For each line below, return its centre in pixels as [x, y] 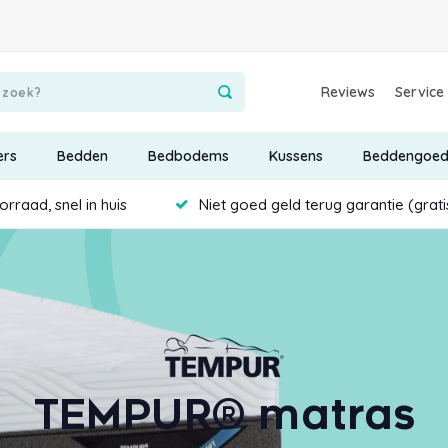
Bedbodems [188, 155]
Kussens [295, 155]
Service [420, 92]
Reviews [348, 92]
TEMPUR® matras [224, 416]
